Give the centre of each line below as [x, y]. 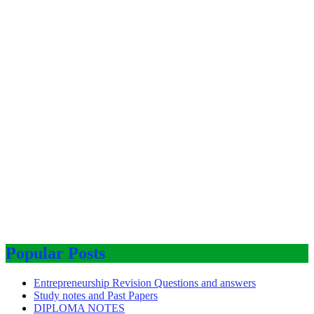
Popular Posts [55, 253]
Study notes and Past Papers [96, 295]
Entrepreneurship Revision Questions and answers [145, 282]
